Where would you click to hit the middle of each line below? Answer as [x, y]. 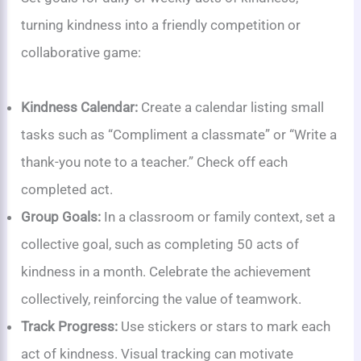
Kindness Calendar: [80, 107]
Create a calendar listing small [231, 107]
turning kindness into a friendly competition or [161, 25]
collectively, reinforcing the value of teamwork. [162, 299]
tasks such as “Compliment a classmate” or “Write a [179, 134]
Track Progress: [70, 326]
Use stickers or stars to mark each [224, 326]
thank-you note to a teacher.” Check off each [155, 162]
